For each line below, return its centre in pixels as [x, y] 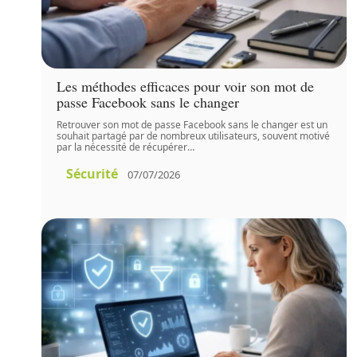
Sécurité [92, 174]
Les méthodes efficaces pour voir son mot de [186, 86]
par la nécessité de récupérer [122, 147]
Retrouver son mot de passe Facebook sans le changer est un [192, 125]
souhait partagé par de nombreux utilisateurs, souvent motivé [194, 136]
